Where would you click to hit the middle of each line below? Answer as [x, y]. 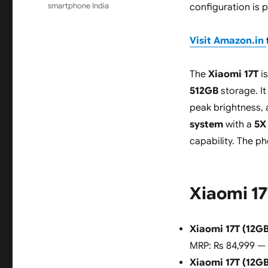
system [206, 125]
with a [238, 125]
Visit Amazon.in [228, 41]
